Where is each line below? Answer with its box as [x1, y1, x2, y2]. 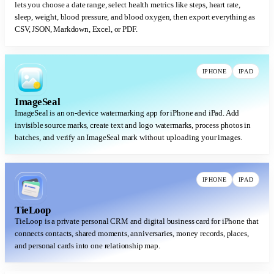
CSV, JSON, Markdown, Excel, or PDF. [15, 24, 138, 34]
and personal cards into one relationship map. [15, 241, 160, 251]
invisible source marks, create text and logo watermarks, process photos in [15, 120, 251, 130]
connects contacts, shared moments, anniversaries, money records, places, [15, 229, 249, 239]
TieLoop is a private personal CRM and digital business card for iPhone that [15, 217, 259, 226]
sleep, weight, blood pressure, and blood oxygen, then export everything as [15, 12, 256, 22]
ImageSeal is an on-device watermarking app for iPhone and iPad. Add [15, 108, 240, 118]
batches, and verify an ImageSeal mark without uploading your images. [15, 133, 243, 143]
